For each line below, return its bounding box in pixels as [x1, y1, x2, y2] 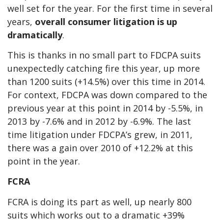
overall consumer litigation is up [35, 15, 177, 27]
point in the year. [7, 155, 80, 167]
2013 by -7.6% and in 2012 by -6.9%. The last [7, 115, 191, 127]
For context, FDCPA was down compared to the [7, 88, 207, 101]
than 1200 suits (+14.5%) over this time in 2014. [7, 75, 205, 87]
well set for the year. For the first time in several [7, 2, 213, 14]
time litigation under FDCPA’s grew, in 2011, [7, 128, 192, 140]
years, [7, 15, 35, 27]
